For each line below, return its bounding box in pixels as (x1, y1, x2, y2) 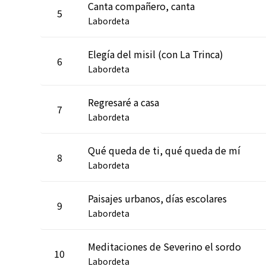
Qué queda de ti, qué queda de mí (88, 142, 240, 157)
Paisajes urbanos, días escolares (88, 191, 227, 205)
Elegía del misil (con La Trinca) (88, 46, 223, 61)
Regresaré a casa (88, 94, 159, 109)
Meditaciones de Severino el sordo (88, 239, 241, 254)
